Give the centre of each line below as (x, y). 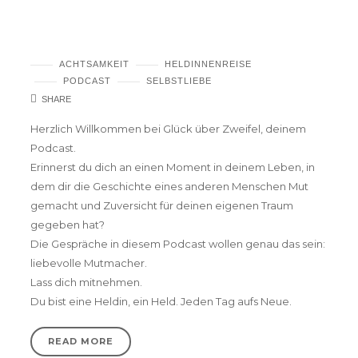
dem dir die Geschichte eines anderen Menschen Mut (169, 187)
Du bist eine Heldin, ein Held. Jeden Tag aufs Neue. (161, 302)
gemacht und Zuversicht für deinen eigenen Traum (162, 206)
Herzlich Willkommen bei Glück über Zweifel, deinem (168, 129)
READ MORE (81, 342)
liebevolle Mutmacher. (89, 263)
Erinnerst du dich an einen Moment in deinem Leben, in (173, 167)
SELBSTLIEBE (179, 81)
